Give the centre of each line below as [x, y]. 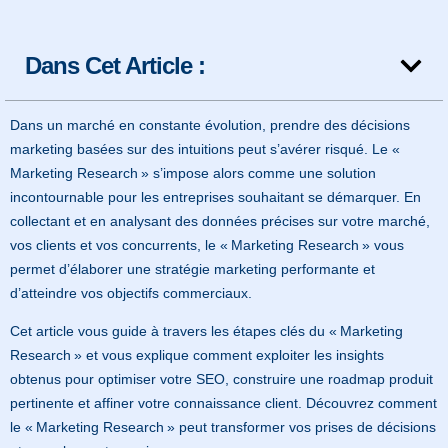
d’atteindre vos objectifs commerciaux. [131, 293]
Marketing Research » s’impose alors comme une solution [193, 173]
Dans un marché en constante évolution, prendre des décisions [210, 125]
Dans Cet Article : [115, 65]
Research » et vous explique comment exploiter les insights [197, 355]
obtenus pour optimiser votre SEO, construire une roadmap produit [221, 379]
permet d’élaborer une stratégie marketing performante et [192, 269]
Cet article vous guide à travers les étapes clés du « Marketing [206, 331]
